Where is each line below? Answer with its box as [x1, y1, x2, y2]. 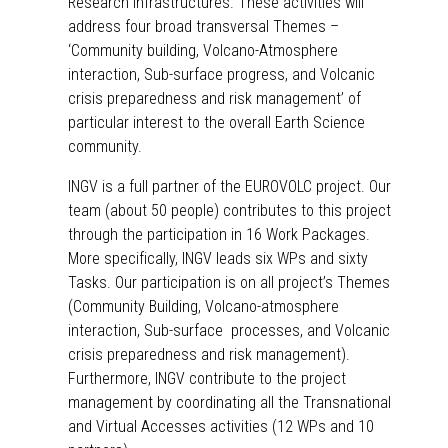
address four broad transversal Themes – [68, 16, 339, 36]
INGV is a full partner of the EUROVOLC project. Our [68, 176, 391, 196]
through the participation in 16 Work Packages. [68, 224, 374, 244]
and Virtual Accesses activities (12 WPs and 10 [68, 416, 374, 436]
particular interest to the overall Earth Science [68, 112, 365, 132]
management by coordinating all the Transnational [68, 392, 391, 412]
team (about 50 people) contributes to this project [68, 200, 391, 220]
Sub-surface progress [144, 64, 285, 84]
